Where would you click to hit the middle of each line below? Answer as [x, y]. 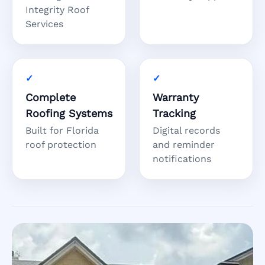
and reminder [184, 145]
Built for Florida [62, 131]
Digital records [186, 131]
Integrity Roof [57, 10]
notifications [182, 159]
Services [44, 24]
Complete [51, 98]
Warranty [176, 98]
